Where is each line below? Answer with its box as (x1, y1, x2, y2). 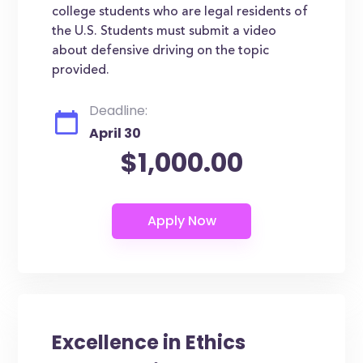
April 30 (89, 124, 142, 143)
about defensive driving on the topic (52, 45, 270, 58)
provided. (52, 64, 110, 77)
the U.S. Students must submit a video (52, 25, 277, 38)
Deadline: (89, 101, 148, 120)
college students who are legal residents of (52, 6, 309, 19)
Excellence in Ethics (52, 329, 246, 356)
